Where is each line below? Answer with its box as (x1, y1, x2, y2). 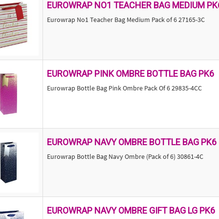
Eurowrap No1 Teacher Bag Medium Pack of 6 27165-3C (46, 15, 205, 24)
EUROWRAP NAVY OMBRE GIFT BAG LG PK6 (46, 205, 215, 216)
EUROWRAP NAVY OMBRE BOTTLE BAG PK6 (46, 137, 217, 147)
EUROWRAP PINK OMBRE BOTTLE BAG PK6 (46, 68, 214, 79)
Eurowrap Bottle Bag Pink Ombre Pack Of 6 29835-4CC (46, 84, 202, 92)
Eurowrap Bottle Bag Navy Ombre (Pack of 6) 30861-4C (46, 152, 203, 161)
